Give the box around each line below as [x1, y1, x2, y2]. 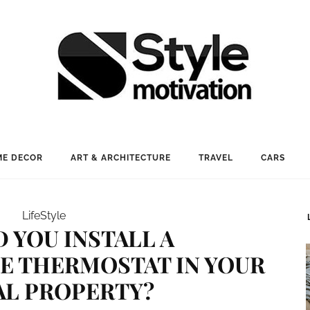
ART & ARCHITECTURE [70, 153, 171, 163]
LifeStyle [22, 209, 66, 222]
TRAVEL [198, 153, 233, 163]
